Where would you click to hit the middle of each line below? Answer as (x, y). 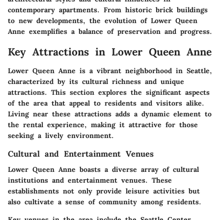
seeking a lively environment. (61, 135)
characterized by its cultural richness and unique (96, 81)
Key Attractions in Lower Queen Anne (110, 52)
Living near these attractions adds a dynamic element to (110, 114)
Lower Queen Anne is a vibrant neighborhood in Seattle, (110, 70)
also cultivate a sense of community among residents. (105, 202)
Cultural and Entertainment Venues (81, 153)
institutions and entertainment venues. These (90, 180)
